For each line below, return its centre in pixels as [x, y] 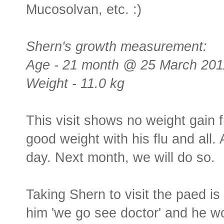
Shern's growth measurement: [116, 47]
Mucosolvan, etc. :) [84, 10]
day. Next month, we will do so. [120, 158]
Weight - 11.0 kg [75, 84]
